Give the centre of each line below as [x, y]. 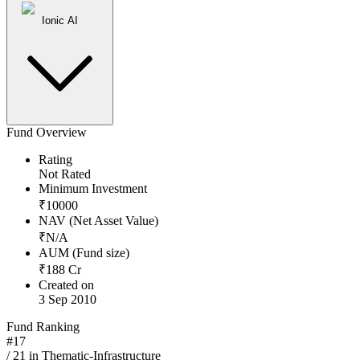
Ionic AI [60, 21]
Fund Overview [47, 133]
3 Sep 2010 [67, 300]
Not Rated [65, 174]
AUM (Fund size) [84, 253]
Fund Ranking [43, 327]
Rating [55, 160]
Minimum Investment [93, 189]
